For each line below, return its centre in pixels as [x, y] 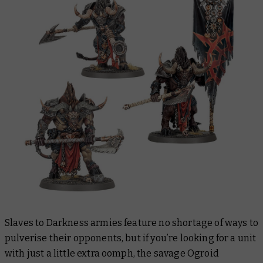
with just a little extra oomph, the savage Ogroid [112, 253]
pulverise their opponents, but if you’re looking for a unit [131, 238]
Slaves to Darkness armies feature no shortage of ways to [131, 222]
